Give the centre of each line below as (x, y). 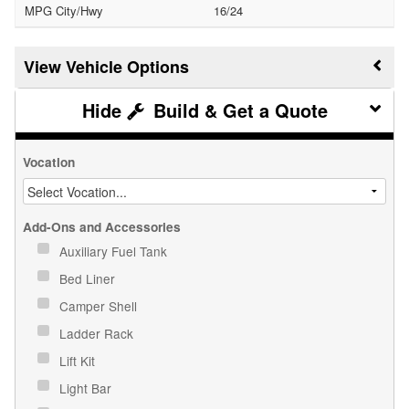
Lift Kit (79, 360)
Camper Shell (100, 305)
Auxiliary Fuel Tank (115, 251)
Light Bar (87, 388)
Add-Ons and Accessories (102, 226)
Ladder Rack (98, 333)
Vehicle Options (127, 66)
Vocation (49, 162)
